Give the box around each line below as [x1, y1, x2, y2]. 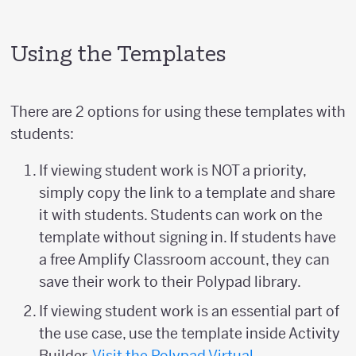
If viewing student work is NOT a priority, [39, 161, 306, 180]
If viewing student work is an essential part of [39, 302, 339, 320]
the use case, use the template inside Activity [39, 324, 340, 342]
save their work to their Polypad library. [39, 273, 301, 291]
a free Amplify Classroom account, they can [39, 250, 330, 269]
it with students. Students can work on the [39, 206, 323, 224]
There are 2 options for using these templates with [10, 103, 346, 121]
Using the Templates [10, 44, 226, 67]
